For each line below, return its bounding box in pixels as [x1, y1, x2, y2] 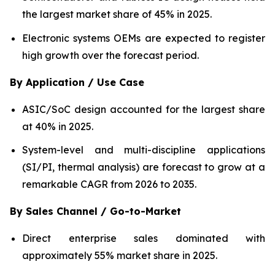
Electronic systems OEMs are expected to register [22, 31, 265, 44]
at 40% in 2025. [22, 120, 93, 133]
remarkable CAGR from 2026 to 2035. [22, 178, 196, 191]
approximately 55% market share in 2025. [22, 249, 217, 262]
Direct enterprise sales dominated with [22, 232, 265, 245]
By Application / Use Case [10, 76, 144, 88]
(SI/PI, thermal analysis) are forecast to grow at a [22, 161, 265, 174]
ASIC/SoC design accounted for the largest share [22, 103, 265, 115]
